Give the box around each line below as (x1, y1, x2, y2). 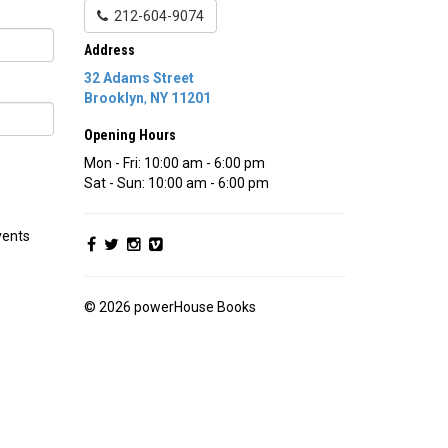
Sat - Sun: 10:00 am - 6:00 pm (83, 175, 269, 192)
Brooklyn (83, 90, 144, 107)
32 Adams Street (83, 70, 194, 87)
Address (83, 42, 135, 59)
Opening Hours (83, 127, 176, 144)
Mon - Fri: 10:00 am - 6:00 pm (83, 155, 265, 172)
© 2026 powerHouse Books (83, 299, 256, 316)
